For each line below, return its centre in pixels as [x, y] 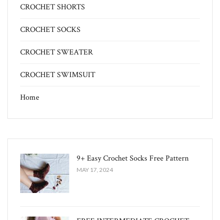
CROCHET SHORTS [53, 7]
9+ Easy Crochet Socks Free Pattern [133, 159]
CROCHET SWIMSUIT [58, 75]
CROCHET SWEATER [56, 53]
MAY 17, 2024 [95, 170]
